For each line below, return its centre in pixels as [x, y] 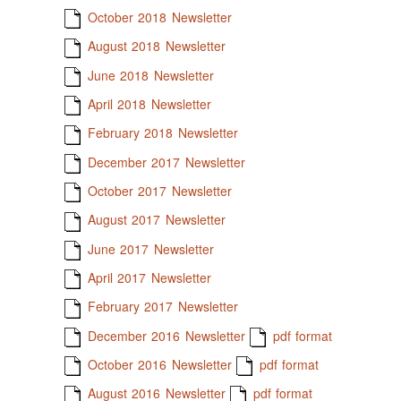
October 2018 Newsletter [159, 17]
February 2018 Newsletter [162, 133]
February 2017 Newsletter [162, 307]
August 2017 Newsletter [156, 220]
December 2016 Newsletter [164, 335]
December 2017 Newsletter [166, 162]
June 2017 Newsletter [150, 248]
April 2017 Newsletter [149, 278]
